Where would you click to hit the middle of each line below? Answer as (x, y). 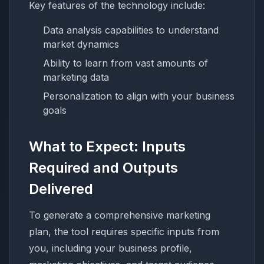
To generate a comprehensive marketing (120, 215)
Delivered (61, 189)
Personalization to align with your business (139, 96)
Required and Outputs (103, 167)
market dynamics (81, 44)
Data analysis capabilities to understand (131, 30)
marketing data (76, 77)
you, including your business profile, (110, 248)
